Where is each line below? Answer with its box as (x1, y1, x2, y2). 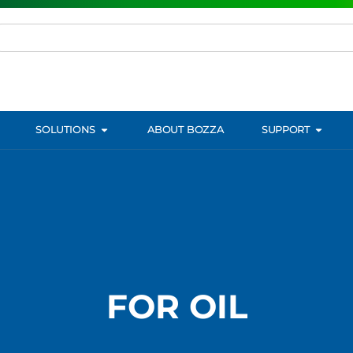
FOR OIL (106, 287, 247, 327)
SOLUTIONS (35, 124, 95, 136)
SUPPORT (262, 124, 310, 136)
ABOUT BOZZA (147, 124, 225, 136)
